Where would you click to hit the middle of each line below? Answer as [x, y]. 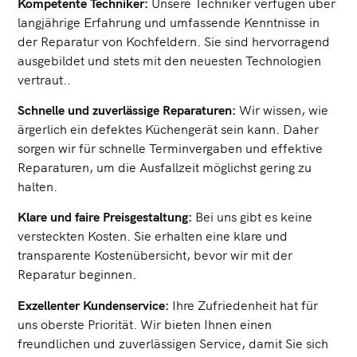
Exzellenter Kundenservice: [94, 304]
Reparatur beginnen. [77, 274]
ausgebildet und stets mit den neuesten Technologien [170, 59]
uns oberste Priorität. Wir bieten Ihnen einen [145, 323]
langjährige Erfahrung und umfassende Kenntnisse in [169, 21]
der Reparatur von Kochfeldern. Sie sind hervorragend [174, 40]
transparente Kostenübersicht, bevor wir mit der [155, 255]
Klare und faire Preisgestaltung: [105, 216]
